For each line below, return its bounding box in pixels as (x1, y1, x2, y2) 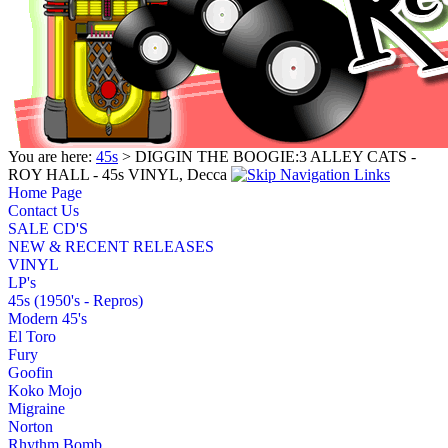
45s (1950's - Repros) (8, 291, 143, 309)
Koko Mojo (8, 381, 82, 399)
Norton (8, 417, 53, 435)
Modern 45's (8, 309, 87, 327)
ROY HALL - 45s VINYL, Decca (8, 165, 227, 183)
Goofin (8, 363, 53, 381)
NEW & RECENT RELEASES (8, 237, 214, 255)
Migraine (8, 399, 65, 417)
